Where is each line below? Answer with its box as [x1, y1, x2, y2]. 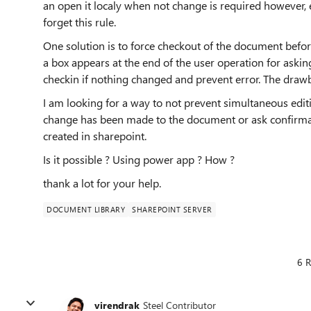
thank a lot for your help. [43, 176, 161, 190]
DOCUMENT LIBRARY [47, 204, 125, 215]
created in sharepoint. [43, 128, 146, 143]
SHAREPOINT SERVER [132, 204, 212, 215]
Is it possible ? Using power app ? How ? [43, 152, 237, 167]
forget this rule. [43, 15, 116, 29]
